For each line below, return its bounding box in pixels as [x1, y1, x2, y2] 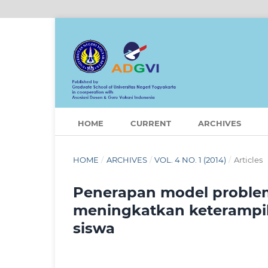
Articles [233, 155, 263, 165]
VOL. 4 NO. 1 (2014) [154, 155, 227, 165]
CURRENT [130, 118, 171, 129]
